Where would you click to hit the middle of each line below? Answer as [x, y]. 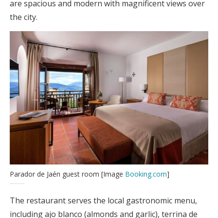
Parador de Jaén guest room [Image [67, 174]
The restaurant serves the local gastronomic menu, [103, 200]
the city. [24, 17]
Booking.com [146, 174]
